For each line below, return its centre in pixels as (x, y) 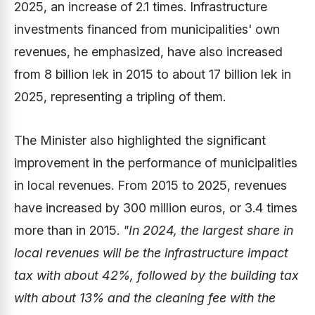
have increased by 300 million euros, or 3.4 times (156, 208)
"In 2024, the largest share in (208, 230)
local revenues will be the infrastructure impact (151, 253)
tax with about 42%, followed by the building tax (156, 275)
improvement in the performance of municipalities (156, 163)
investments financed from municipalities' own (147, 29)
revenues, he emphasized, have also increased (148, 52)
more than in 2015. (69, 230)
